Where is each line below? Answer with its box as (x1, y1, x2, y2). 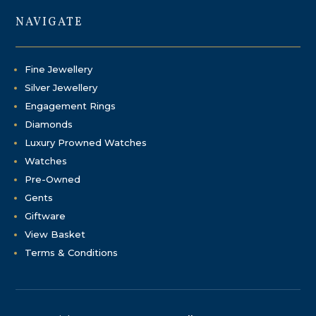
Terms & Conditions (25, 246, 119, 258)
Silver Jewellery (25, 81, 98, 93)
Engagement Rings (25, 99, 116, 111)
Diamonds (25, 118, 73, 130)
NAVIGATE (16, 14, 84, 30)
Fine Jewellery (25, 63, 93, 75)
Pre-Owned (25, 173, 81, 185)
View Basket (25, 228, 86, 240)
